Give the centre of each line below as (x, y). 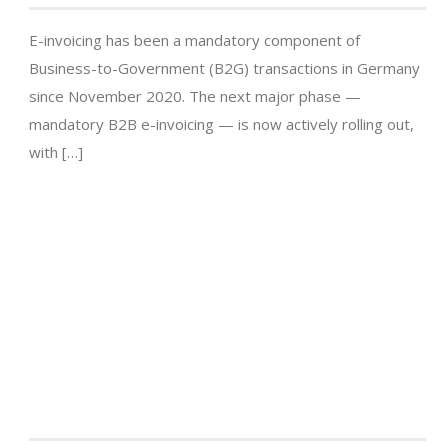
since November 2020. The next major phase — (195, 96)
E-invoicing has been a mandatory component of (194, 40)
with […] (56, 152)
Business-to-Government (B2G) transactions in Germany (224, 68)
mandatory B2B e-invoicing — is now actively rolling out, (221, 124)
